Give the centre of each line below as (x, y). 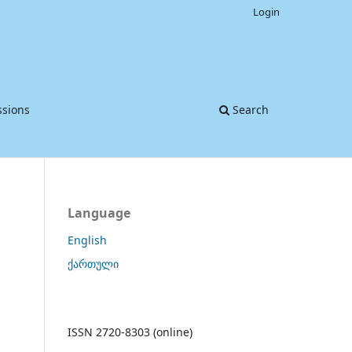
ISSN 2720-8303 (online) (130, 332)
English (87, 240)
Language (99, 213)
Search (249, 109)
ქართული (93, 263)
